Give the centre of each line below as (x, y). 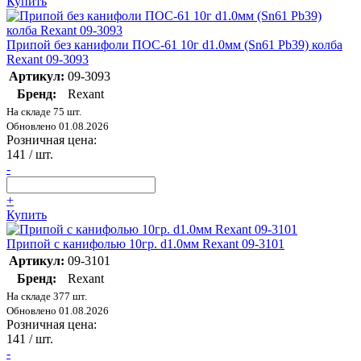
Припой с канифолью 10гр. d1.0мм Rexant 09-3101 (145, 244)
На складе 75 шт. (44, 112)
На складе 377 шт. (47, 297)
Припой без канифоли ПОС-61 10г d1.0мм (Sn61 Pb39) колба (174, 45)
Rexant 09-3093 (48, 60)
